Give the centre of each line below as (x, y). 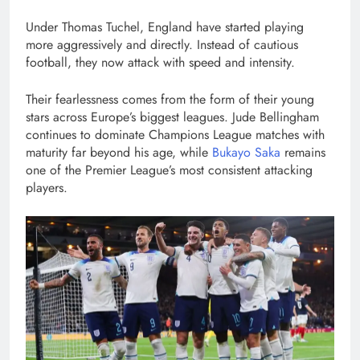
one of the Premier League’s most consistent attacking (169, 170)
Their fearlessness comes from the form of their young (170, 99)
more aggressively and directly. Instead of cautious (162, 44)
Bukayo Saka (246, 152)
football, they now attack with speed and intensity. (160, 62)
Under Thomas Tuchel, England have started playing (165, 27)
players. (47, 187)
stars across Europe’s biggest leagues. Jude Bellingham (172, 117)
